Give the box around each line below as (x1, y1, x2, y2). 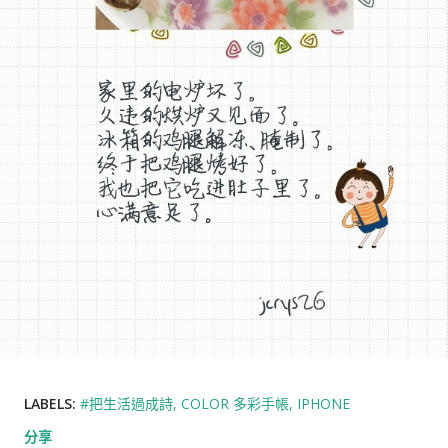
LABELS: (24, 394, 76, 414)
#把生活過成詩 (80, 394, 173, 414)
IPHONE (297, 394, 350, 414)
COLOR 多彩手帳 (181, 394, 289, 414)
